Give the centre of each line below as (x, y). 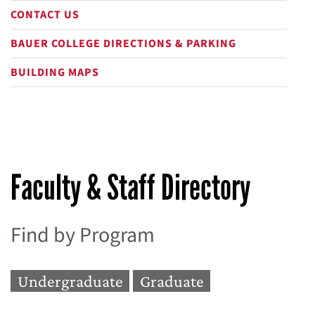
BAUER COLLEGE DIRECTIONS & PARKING (123, 44)
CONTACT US (45, 15)
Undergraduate (70, 281)
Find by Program (83, 235)
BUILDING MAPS (55, 72)
